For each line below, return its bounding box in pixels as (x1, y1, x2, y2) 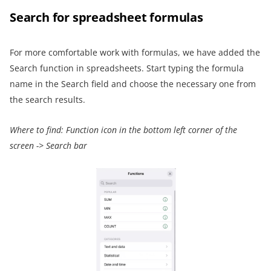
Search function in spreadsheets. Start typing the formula (10, 62, 244, 74)
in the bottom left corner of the (119, 124, 237, 136)
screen (10, 140, 34, 152)
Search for (10, 9, 73, 26)
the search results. (10, 94, 85, 106)
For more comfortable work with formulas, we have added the (10, 47, 260, 59)
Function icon (66, 124, 119, 136)
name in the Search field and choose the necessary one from (10, 78, 256, 90)
